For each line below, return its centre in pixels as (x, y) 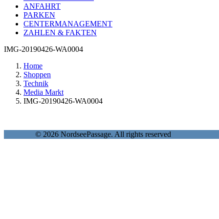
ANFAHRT (42, 6)
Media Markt (44, 92)
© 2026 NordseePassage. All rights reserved (103, 134)
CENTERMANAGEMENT (68, 24)
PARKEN (39, 15)
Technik (36, 83)
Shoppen (37, 75)
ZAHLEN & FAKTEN (60, 33)
